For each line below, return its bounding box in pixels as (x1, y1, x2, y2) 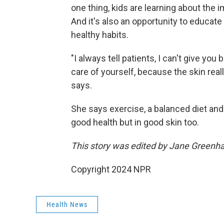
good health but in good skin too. (71, 117, 199, 127)
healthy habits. (71, 29, 128, 40)
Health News (46, 200, 87, 208)
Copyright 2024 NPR (71, 164, 151, 174)
